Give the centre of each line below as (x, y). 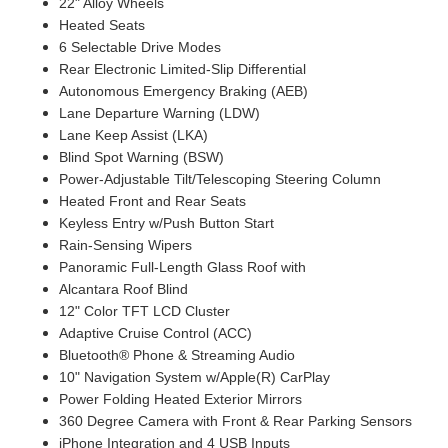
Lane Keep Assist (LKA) (133, 135)
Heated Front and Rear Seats (152, 201)
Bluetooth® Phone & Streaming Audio (176, 355)
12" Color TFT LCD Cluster (144, 311)
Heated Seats (101, 25)
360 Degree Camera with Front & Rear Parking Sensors (235, 421)
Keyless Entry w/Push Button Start (166, 223)
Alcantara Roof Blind (123, 289)
